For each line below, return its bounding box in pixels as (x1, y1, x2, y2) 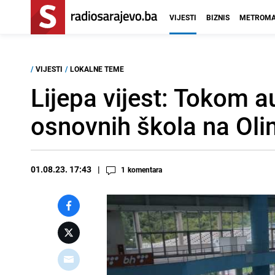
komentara (128, 165, 162, 174)
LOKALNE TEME (70, 64, 124, 74)
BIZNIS (206, 12, 230, 22)
